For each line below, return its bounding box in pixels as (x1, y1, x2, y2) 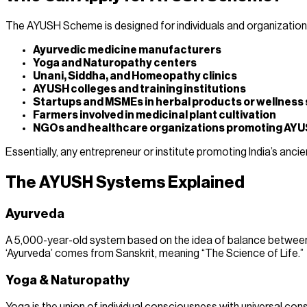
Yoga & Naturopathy (5, 274, 130, 287)
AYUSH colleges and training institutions (33, 84, 246, 95)
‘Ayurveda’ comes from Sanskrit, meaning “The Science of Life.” (5, 247, 304, 259)
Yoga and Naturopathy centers (33, 58, 197, 69)
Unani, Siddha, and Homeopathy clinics (33, 71, 237, 82)
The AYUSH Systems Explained (5, 174, 245, 191)
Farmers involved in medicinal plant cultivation (33, 110, 276, 121)
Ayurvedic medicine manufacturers (33, 45, 221, 56)
